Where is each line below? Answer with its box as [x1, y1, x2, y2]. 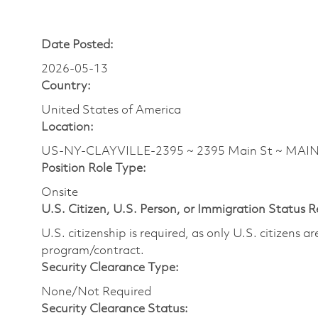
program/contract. [41, 244, 144, 257]
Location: [41, 121, 94, 133]
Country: [41, 79, 91, 92]
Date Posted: [41, 38, 114, 51]
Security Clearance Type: [41, 261, 179, 274]
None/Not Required [41, 285, 151, 298]
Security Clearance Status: [41, 302, 188, 315]
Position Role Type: [41, 162, 146, 175]
